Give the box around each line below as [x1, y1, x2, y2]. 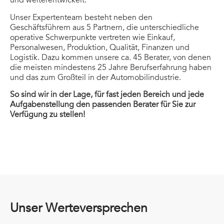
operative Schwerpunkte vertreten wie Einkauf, [10, 32, 175, 42]
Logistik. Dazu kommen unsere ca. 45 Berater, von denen [10, 52, 211, 62]
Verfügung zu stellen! [10, 109, 85, 119]
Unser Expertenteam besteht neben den [10, 12, 152, 22]
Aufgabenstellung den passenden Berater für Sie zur [10, 99, 195, 109]
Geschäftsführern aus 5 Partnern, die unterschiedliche [10, 22, 199, 32]
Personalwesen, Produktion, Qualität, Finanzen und [10, 42, 189, 52]
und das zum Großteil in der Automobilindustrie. [10, 72, 181, 82]
